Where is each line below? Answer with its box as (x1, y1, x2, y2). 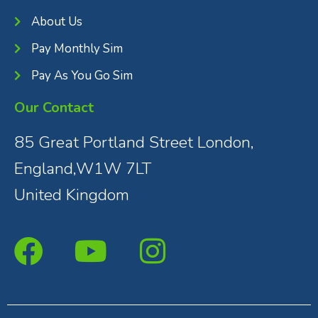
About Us (31, 13, 82, 30)
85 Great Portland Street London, (14, 131, 254, 153)
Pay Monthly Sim (31, 40, 123, 57)
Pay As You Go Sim (31, 67, 133, 84)
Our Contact (14, 97, 94, 117)
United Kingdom (14, 183, 129, 206)
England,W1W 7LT (14, 157, 151, 180)
